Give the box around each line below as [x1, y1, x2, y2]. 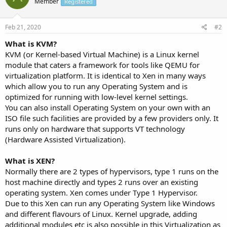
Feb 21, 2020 [5, 23, 41, 31]
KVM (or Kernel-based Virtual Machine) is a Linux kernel [5, 49, 199, 59]
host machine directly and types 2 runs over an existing [5, 177, 198, 187]
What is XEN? [5, 156, 55, 166]
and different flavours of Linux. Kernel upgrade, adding [5, 209, 197, 219]
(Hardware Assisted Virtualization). [5, 134, 126, 144]
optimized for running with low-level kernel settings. [5, 92, 188, 102]
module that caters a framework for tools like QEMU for [5, 60, 200, 70]
